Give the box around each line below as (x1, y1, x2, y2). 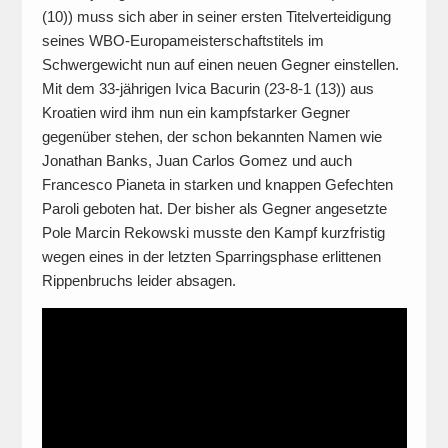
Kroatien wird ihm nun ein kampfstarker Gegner (41, 104, 350, 122)
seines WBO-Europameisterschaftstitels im (41, 32, 324, 50)
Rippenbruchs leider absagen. (41, 272, 236, 290)
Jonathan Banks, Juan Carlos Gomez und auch (41, 152, 352, 170)
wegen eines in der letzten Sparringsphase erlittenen (41, 248, 381, 266)
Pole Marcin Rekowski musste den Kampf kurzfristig (41, 224, 385, 242)
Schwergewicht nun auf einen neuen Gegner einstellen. (41, 56, 399, 74)
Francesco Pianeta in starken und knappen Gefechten (41, 176, 393, 194)
